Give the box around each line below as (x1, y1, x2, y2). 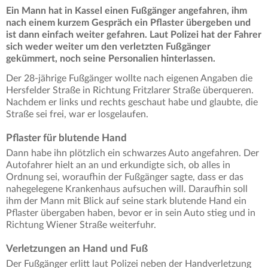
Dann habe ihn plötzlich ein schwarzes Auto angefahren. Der (6, 148, 259, 159)
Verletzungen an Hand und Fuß (6, 243, 148, 254)
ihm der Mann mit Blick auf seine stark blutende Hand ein (6, 196, 246, 206)
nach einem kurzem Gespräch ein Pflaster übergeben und (6, 18, 251, 28)
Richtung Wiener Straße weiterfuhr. (6, 220, 156, 230)
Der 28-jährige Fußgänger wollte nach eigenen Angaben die (6, 74, 252, 84)
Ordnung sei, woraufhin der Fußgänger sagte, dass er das (6, 172, 243, 182)
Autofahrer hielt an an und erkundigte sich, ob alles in (6, 160, 230, 170)
